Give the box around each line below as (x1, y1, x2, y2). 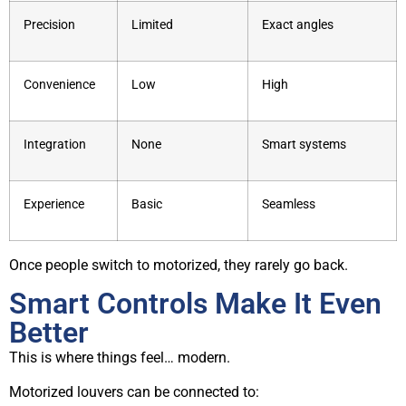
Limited (131, 16, 173, 33)
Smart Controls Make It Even (9, 285, 382, 321)
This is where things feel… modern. (9, 348, 230, 366)
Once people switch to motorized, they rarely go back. (9, 256, 348, 274)
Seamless (262, 196, 315, 212)
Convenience (24, 76, 95, 92)
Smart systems (262, 136, 346, 152)
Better (9, 314, 89, 350)
